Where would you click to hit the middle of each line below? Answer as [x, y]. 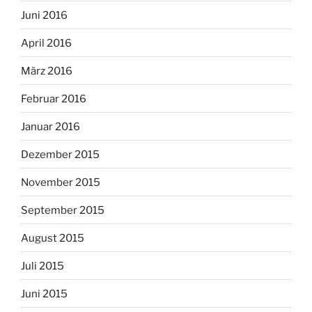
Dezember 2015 [60, 154]
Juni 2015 [44, 294]
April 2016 [46, 43]
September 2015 [63, 210]
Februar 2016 [54, 99]
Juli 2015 [42, 266]
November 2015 [61, 182]
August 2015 [53, 238]
